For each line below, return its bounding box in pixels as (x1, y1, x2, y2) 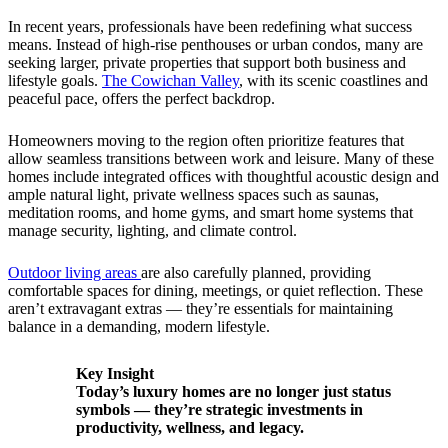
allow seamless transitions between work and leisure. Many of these (8, 149, 434, 167)
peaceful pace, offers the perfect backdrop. (8, 89, 275, 107)
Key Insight (76, 365, 154, 383)
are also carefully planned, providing (141, 263, 371, 281)
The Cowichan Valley (102, 71, 239, 89)
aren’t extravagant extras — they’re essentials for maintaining (8, 299, 393, 317)
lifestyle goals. (8, 71, 102, 89)
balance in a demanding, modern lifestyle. (8, 317, 270, 335)
